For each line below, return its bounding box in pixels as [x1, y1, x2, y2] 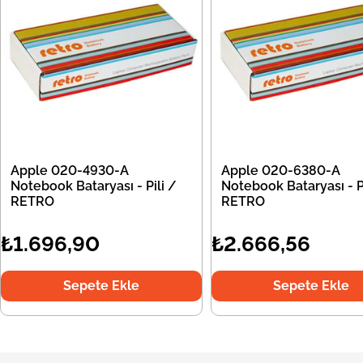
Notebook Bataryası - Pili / [11, 178, 177, 194]
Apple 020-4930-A [11, 163, 129, 178]
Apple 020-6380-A [220, 163, 340, 178]
